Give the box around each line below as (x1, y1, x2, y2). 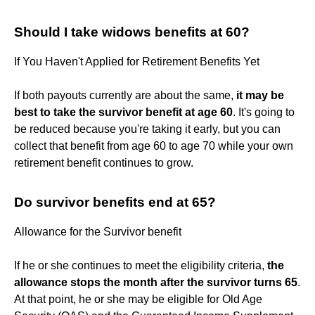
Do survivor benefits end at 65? (14, 194, 216, 210)
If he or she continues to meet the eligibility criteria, (14, 259, 267, 271)
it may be (236, 89, 284, 101)
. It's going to (233, 105, 295, 118)
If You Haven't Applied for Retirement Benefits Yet (14, 55, 259, 67)
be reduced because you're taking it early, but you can (14, 122, 281, 135)
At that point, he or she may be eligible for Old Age (14, 292, 262, 305)
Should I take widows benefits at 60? (14, 24, 250, 39)
